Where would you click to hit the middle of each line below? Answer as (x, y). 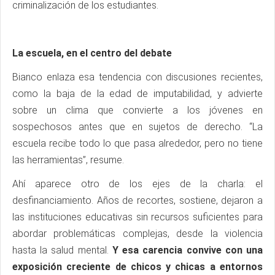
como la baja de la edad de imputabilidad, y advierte (137, 94)
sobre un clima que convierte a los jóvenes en (137, 110)
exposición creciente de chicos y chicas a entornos (137, 267)
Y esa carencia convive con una (186, 250)
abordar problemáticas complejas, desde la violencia (137, 234)
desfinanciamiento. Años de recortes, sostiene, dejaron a (137, 201)
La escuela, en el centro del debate (92, 53)
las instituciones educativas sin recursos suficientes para (137, 217)
